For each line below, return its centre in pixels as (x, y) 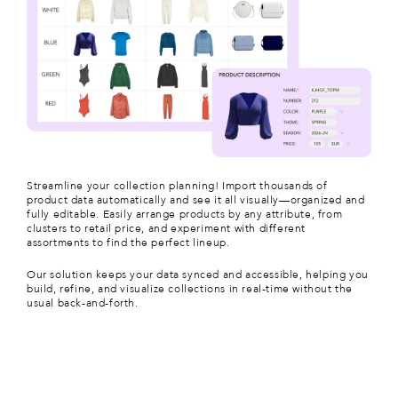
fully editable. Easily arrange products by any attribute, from (185, 214)
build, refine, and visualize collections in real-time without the (190, 288)
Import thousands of (275, 185)
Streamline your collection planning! (125, 185)
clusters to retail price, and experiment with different (167, 228)
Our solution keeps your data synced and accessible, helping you (198, 274)
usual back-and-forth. (83, 302)
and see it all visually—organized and (266, 199)
